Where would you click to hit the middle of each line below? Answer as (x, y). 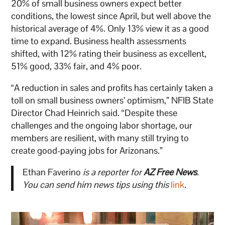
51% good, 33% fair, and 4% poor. (77, 66)
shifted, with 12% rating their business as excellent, (109, 54)
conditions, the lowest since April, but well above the (111, 16)
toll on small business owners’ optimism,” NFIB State (113, 100)
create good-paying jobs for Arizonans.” (87, 151)
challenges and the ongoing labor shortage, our (102, 126)
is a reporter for (113, 172)
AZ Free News (170, 172)
